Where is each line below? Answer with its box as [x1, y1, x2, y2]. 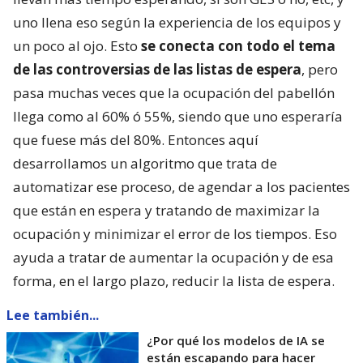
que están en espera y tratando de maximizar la [13, 201, 320, 220]
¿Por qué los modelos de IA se [147, 332, 325, 349]
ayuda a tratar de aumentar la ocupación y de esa [13, 248, 334, 267]
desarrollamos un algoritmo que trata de [13, 154, 277, 173]
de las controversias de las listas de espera [13, 60, 301, 79]
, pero [301, 60, 338, 79]
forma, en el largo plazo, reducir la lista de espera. [13, 271, 335, 291]
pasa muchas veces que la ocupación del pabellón [13, 83, 335, 103]
